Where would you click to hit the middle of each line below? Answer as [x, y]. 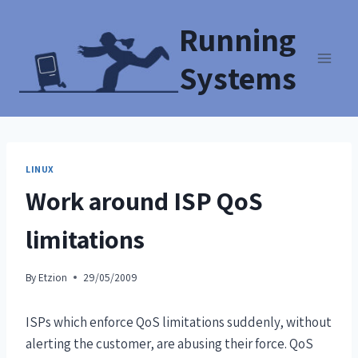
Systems [238, 78]
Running [237, 39]
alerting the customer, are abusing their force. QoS [169, 343]
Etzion [53, 277]
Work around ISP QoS [144, 200]
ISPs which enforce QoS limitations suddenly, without [179, 322]
